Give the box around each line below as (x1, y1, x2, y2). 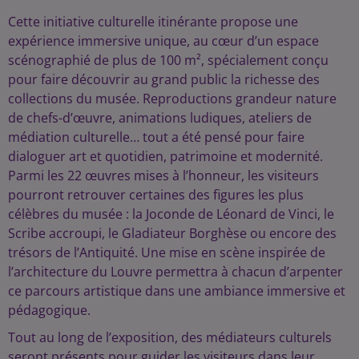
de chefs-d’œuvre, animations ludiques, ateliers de (8, 109, 312, 127)
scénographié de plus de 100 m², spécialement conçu (8, 51, 329, 70)
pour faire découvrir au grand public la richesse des (8, 71, 320, 89)
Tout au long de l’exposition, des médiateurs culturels (8, 329, 332, 347)
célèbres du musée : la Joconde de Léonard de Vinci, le (8, 205, 334, 224)
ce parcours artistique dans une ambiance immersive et (8, 282, 345, 301)
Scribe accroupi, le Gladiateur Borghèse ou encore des (8, 224, 337, 243)
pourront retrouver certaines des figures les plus (8, 186, 304, 204)
